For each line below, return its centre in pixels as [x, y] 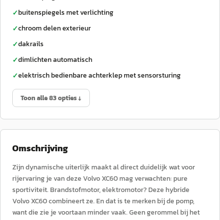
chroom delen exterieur [55, 28]
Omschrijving [40, 148]
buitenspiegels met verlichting [66, 13]
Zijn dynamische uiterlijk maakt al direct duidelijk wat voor [104, 167]
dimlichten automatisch [55, 60]
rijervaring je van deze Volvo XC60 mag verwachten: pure [100, 179]
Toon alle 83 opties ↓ [51, 98]
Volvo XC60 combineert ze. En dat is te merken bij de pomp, [103, 201]
